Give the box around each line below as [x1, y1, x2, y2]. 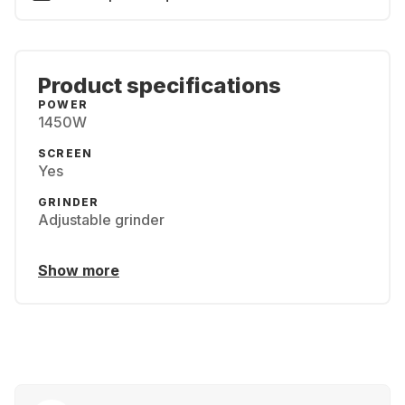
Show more [38, 261, 119, 279]
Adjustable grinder [38, 211, 165, 229]
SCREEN [38, 146, 93, 160]
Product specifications [38, 72, 281, 99]
